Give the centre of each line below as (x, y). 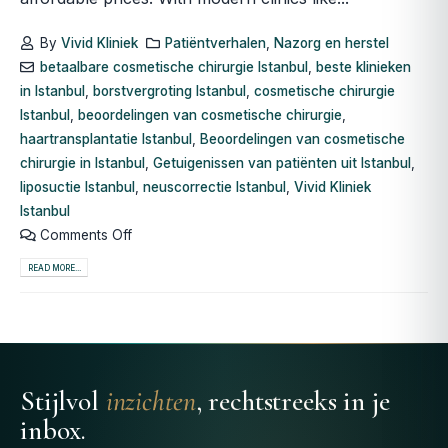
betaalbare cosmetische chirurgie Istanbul (173, 66)
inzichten (150, 400)
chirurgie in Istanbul (82, 162)
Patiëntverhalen (215, 42)
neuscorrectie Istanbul (214, 186)
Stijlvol (63, 400)
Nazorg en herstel (331, 42)
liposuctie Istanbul (77, 186)
